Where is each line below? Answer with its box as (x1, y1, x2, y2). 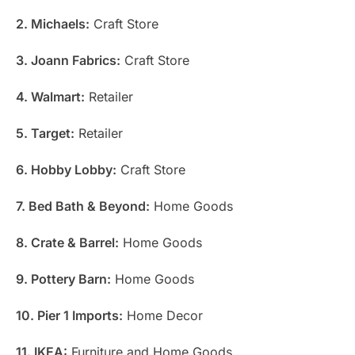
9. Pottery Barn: (16, 270, 111, 287)
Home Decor (123, 307, 203, 323)
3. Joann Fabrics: (16, 52, 120, 68)
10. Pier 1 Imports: (16, 307, 123, 323)
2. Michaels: (16, 15, 90, 32)
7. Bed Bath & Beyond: (16, 197, 150, 214)
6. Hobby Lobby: (16, 161, 116, 177)
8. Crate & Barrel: (16, 234, 119, 250)
